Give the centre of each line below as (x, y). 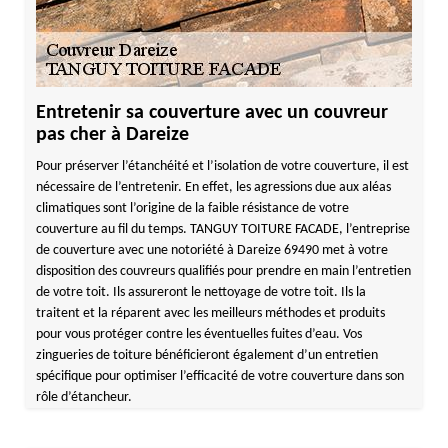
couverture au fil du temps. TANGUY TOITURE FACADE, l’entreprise (222, 229)
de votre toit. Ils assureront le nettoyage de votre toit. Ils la (200, 292)
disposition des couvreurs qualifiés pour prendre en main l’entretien (223, 271)
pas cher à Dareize (112, 135)
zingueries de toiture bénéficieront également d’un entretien (206, 355)
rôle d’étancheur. (83, 397)
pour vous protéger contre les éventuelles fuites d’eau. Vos (198, 334)
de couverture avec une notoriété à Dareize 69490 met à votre (211, 250)
